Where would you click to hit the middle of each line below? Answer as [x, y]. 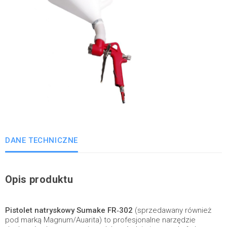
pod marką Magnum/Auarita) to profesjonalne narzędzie [100, 220]
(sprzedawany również [172, 210]
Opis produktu [39, 179]
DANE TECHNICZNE [42, 140]
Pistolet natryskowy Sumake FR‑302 [69, 210]
